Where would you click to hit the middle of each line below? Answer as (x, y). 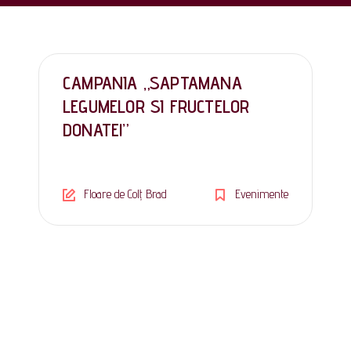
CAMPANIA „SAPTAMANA (152, 83)
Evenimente (262, 194)
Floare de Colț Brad (125, 194)
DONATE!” (96, 130)
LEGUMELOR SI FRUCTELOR (156, 107)
